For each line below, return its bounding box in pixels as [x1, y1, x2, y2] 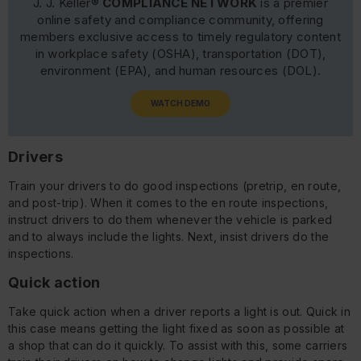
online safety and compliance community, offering [37, 12, 324, 28]
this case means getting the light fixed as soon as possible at [8, 321, 345, 335]
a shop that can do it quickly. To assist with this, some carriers [8, 338, 348, 352]
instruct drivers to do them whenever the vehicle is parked [8, 212, 333, 226]
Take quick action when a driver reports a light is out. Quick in [8, 304, 351, 318]
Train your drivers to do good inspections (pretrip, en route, [8, 178, 342, 193]
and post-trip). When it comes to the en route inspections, [8, 195, 329, 210]
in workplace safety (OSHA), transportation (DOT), [35, 46, 326, 62]
